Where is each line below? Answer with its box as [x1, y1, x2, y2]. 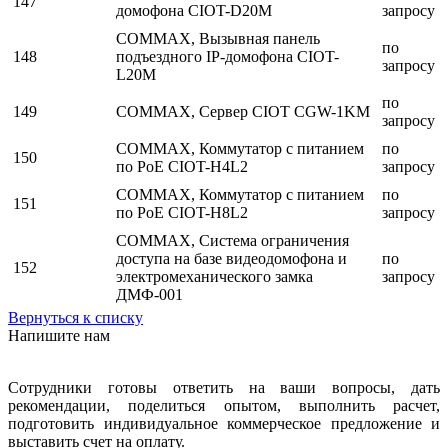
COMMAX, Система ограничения [116, 232, 349, 250]
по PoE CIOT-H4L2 [116, 158, 248, 176]
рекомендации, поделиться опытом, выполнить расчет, [8, 397, 440, 415]
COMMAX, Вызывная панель [116, 30, 320, 48]
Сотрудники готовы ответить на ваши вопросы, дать [8, 379, 440, 397]
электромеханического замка [116, 268, 313, 286]
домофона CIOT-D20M [116, 2, 272, 20]
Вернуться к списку [8, 309, 143, 327]
